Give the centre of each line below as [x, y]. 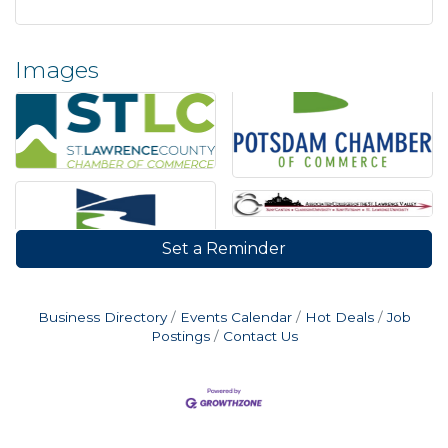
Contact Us [260, 335]
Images [57, 69]
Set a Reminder [224, 248]
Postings [180, 335]
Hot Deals [339, 316]
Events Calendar [235, 316]
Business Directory [102, 316]
